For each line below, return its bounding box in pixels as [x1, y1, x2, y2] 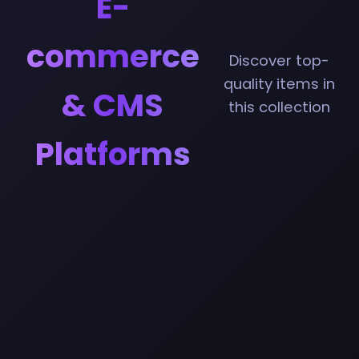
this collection [228, 96, 331, 117]
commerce [26, 34, 200, 78]
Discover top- [229, 50, 330, 71]
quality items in [224, 73, 336, 94]
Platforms [34, 132, 191, 175]
